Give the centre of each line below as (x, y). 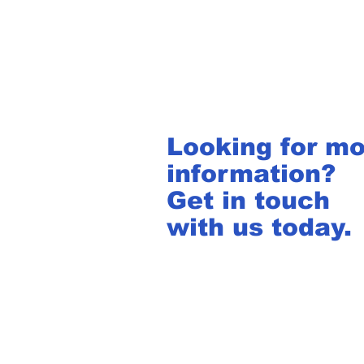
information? (251, 173)
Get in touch (248, 200)
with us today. (259, 227)
